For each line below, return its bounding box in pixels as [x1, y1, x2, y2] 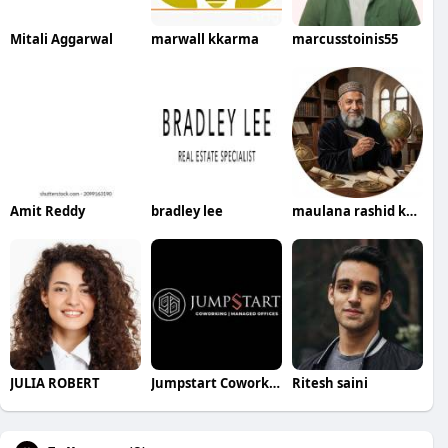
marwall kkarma [150, 29, 259, 48]
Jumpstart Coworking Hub [268, 373, 280, 392]
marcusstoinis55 [291, 29, 398, 48]
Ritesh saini [291, 373, 368, 392]
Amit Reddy [10, 201, 85, 220]
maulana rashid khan [405, 201, 417, 220]
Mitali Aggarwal [10, 29, 113, 48]
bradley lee [150, 201, 223, 220]
